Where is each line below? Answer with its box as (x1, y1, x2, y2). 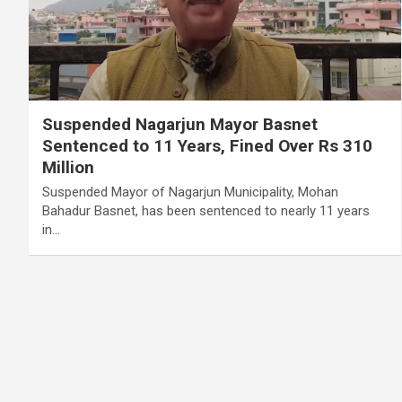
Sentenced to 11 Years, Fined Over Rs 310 (42, 135, 372, 156)
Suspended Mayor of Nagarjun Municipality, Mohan (42, 183, 338, 200)
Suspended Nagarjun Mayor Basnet (42, 113, 318, 135)
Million (42, 156, 94, 178)
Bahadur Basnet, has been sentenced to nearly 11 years (42, 202, 370, 219)
